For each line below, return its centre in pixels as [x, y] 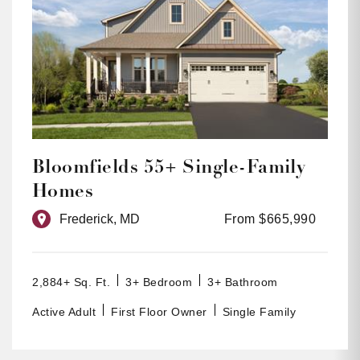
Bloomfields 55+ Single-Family [169, 167]
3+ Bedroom [159, 282]
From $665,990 [270, 219]
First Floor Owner [159, 312]
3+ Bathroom [243, 282]
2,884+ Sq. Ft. [71, 282]
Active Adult [64, 312]
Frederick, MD [100, 219]
